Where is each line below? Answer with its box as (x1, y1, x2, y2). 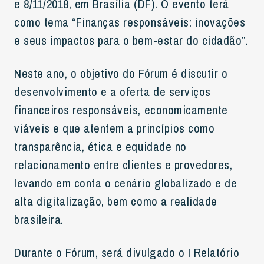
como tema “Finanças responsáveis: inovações (14, 14, 246, 30)
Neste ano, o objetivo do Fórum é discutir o (14, 65, 228, 81)
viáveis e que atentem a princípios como (14, 120, 215, 136)
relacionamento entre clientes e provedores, (14, 156, 233, 173)
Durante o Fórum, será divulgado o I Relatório (14, 244, 240, 260)
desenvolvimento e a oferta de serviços (14, 83, 211, 100)
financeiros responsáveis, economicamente (14, 101, 228, 118)
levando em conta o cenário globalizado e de (14, 174, 237, 191)
